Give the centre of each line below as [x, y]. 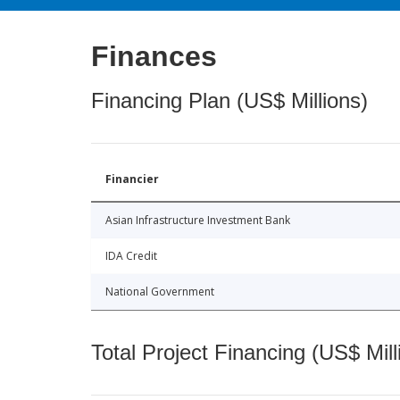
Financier [132, 179]
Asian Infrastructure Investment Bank [198, 220]
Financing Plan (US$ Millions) [229, 100]
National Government [160, 291]
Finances [154, 56]
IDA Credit [131, 255]
